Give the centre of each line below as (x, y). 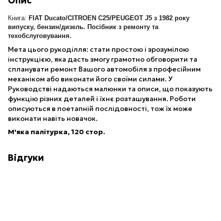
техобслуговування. (40, 36)
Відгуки (26, 157)
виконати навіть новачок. (53, 118)
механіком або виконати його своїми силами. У (90, 79)
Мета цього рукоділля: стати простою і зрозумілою (98, 49)
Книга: (17, 18)
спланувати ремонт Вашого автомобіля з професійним (104, 69)
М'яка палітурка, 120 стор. (56, 131)
